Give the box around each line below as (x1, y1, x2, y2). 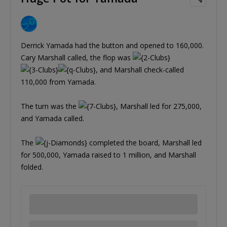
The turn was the (21, 101, 79, 111)
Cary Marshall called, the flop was (21, 53, 133, 63)
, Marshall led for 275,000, (116, 101, 202, 111)
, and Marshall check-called (96, 65, 184, 75)
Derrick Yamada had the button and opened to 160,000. (21, 41, 204, 51)
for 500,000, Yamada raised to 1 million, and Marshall (21, 150, 196, 160)
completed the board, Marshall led (87, 138, 202, 148)
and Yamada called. (21, 113, 84, 124)
